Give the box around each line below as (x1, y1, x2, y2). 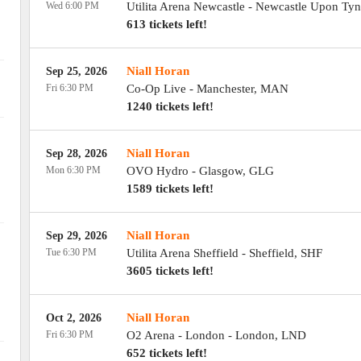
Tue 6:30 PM (45, 247, 97, 258)
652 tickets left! (126, 346, 207, 359)
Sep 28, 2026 (45, 147, 107, 160)
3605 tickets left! (126, 264, 214, 277)
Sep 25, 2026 (45, 65, 107, 77)
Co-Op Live (126, 82, 186, 95)
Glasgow (198, 164, 243, 177)
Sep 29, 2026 (45, 230, 107, 242)
